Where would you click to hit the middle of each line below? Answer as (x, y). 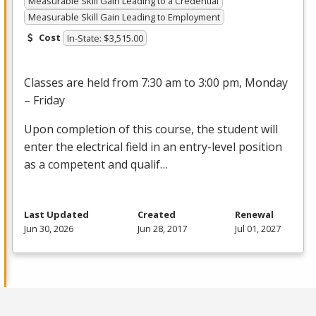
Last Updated (56, 215)
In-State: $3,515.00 (105, 38)
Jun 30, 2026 (49, 229)
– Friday (44, 101)
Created (156, 215)
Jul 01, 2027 (258, 229)
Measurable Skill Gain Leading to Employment (124, 17)
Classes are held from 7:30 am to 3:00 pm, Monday (156, 83)
